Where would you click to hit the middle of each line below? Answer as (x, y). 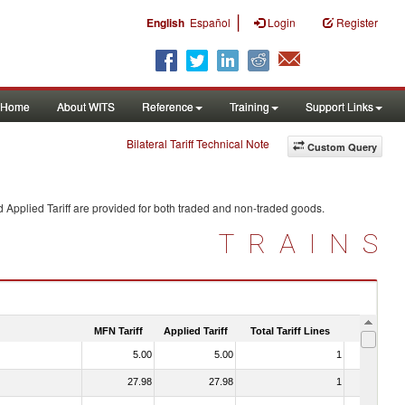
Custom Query (342, 147)
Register (357, 22)
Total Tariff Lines (290, 330)
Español (210, 22)
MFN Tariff (118, 330)
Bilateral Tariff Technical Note (198, 143)
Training (250, 106)
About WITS (86, 106)
